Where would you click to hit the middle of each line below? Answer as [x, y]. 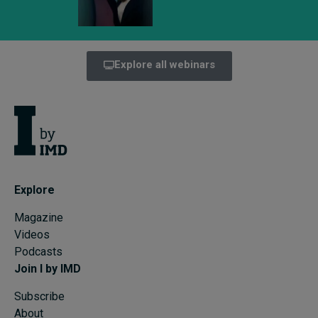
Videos [32, 234]
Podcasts [38, 251]
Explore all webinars [164, 65]
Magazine [39, 217]
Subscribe [39, 296]
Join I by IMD [48, 268]
